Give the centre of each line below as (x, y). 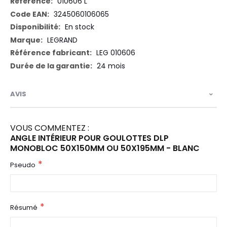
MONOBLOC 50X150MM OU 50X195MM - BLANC (105, 148)
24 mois (111, 66)
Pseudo (23, 165)
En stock (80, 27)
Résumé (24, 208)
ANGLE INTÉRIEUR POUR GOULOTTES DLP (89, 138)
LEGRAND (62, 40)
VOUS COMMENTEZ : (50, 128)
